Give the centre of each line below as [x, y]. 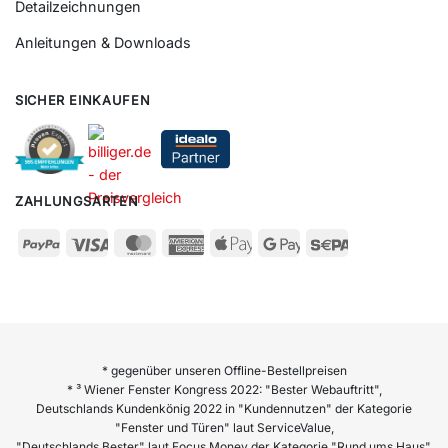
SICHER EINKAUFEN [83, 100]
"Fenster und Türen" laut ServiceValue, [224, 427]
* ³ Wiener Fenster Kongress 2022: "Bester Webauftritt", [224, 389]
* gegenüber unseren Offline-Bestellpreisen [224, 370]
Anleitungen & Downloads [103, 43]
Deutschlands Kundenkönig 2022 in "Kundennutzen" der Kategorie [224, 408]
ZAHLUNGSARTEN [77, 202]
